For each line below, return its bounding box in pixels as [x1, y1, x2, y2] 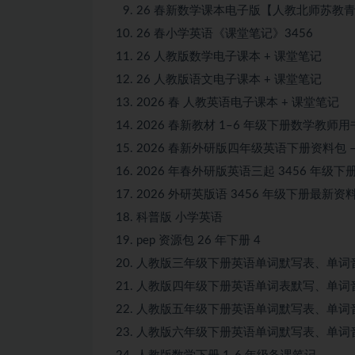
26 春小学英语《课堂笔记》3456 [136, 27, 313, 40]
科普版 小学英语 [136, 211, 223, 223]
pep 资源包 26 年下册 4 [136, 234, 261, 246]
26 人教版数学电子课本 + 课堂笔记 [136, 50, 322, 63]
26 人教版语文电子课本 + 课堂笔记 [136, 73, 322, 86]
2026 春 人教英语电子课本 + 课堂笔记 [136, 96, 339, 109]
